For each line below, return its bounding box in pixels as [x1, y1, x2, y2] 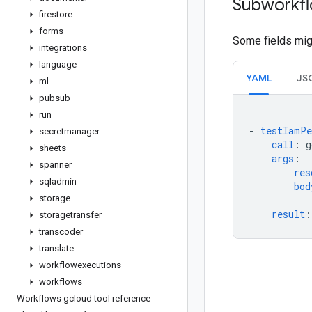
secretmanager [39, 126, 100, 136]
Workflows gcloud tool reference [17, 293, 150, 304]
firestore [39, 9, 72, 19]
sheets [39, 143, 66, 153]
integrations [39, 42, 87, 53]
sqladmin [39, 176, 77, 187]
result [272, 208, 305, 221]
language [39, 59, 77, 70]
